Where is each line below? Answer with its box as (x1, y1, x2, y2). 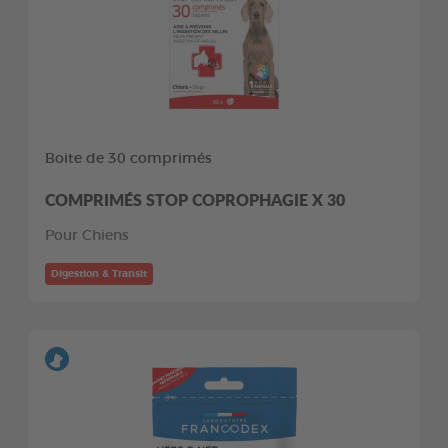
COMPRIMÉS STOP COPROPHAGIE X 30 (45, 187, 345, 211)
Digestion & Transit (51, 268, 147, 279)
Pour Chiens (45, 228, 129, 243)
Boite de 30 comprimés (45, 151, 212, 166)
